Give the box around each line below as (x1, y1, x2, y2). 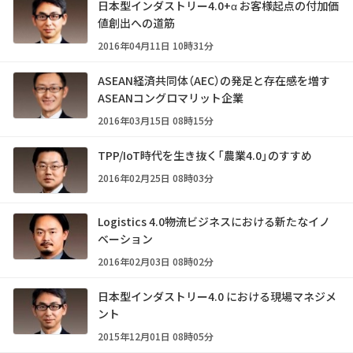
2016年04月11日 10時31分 (98, 39, 214, 53)
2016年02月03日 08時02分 (98, 255, 214, 269)
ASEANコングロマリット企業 (98, 90, 243, 106)
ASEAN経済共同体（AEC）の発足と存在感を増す (98, 72, 330, 89)
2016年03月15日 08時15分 (98, 113, 214, 128)
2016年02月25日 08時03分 (98, 171, 214, 185)
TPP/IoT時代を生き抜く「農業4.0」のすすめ (98, 147, 312, 164)
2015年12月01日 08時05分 (98, 329, 214, 344)
